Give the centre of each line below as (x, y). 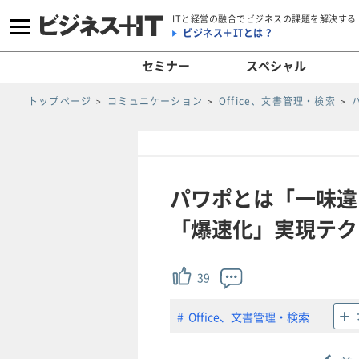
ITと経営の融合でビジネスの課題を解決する (264, 18)
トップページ (60, 101)
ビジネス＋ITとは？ (228, 32)
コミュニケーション (155, 101)
